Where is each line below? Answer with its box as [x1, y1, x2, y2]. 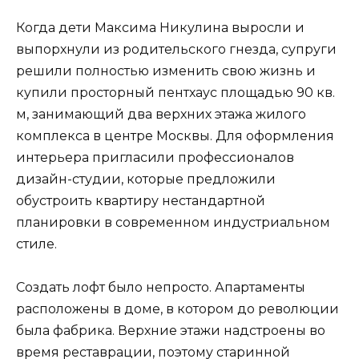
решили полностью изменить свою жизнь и [16, 63, 316, 79]
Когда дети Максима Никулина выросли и [16, 19, 305, 35]
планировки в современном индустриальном [16, 214, 330, 230]
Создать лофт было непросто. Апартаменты [16, 280, 305, 296]
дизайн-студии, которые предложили [16, 171, 276, 187]
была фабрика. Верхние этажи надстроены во [16, 323, 325, 339]
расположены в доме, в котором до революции [16, 301, 339, 317]
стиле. [16, 236, 57, 252]
